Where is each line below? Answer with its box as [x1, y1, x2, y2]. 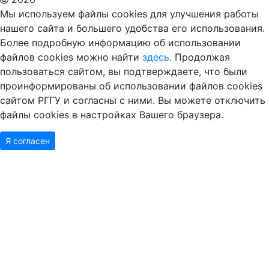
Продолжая [172, 51, 230, 63]
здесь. [142, 51, 172, 63]
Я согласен [5, 136, 50, 146]
